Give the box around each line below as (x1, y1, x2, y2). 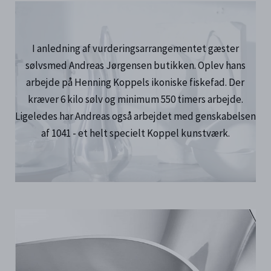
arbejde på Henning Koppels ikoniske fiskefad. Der (26, 76, 245, 90)
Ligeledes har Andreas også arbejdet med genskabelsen (15, 109, 256, 124)
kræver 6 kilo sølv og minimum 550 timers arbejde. (27, 93, 243, 107)
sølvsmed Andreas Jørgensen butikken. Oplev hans (25, 59, 246, 73)
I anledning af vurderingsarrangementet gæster (31, 42, 239, 56)
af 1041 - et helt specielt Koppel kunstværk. (41, 126, 230, 141)
